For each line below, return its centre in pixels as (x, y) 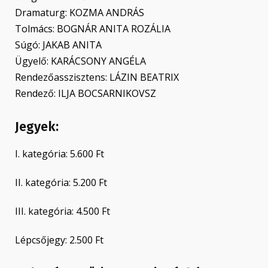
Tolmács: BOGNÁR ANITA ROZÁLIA (93, 29)
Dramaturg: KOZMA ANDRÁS (80, 13)
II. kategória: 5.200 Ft (61, 183)
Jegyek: (37, 127)
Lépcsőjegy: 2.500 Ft (59, 240)
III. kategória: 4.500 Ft (63, 211)
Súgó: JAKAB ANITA (60, 45)
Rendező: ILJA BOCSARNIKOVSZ (86, 94)
